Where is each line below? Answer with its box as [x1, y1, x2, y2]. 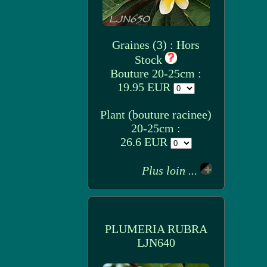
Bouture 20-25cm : [110, 67, 201, 80]
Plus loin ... [141, 164, 200, 177]
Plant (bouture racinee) [100, 108, 212, 121]
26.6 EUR [120, 135, 170, 148]
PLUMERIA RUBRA [104, 222, 207, 235]
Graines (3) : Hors [112, 38, 200, 51]
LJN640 [136, 236, 175, 249]
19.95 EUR [117, 80, 173, 94]
